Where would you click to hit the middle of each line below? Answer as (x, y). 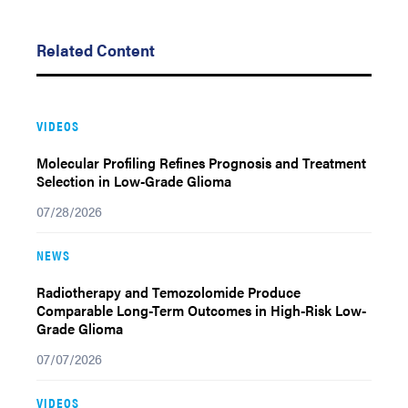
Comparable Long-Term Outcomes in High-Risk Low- (201, 310)
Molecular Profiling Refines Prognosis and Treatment (201, 163)
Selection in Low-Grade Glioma (134, 181)
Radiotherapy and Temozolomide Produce (168, 292)
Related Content (96, 50)
